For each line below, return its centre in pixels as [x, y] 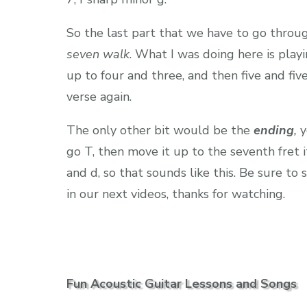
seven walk [98, 54]
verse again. [99, 96]
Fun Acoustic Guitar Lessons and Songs [182, 283]
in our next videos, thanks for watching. [176, 194]
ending [274, 130]
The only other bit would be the [160, 130]
